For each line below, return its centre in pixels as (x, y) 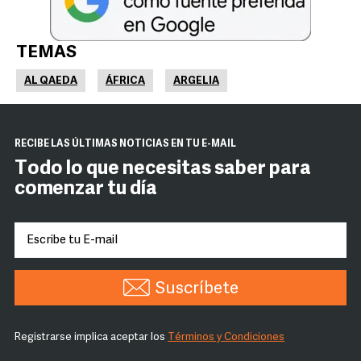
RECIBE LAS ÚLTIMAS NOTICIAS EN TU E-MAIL (125, 144)
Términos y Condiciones (226, 337)
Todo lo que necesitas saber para (163, 169)
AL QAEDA (51, 81)
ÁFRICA (125, 81)
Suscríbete (197, 289)
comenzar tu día (86, 189)
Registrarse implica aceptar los (91, 337)
